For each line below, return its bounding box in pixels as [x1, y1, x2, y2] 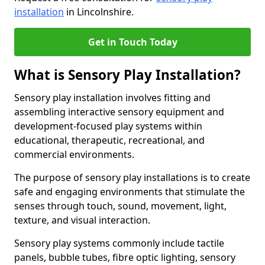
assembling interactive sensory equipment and [14, 105, 224, 118]
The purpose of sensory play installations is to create [14, 171, 250, 184]
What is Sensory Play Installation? [14, 66, 241, 84]
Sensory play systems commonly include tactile [14, 237, 224, 250]
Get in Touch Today [88, 35, 177, 49]
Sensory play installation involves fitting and [14, 91, 211, 104]
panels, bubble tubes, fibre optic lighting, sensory [14, 251, 235, 264]
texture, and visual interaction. [14, 214, 150, 227]
